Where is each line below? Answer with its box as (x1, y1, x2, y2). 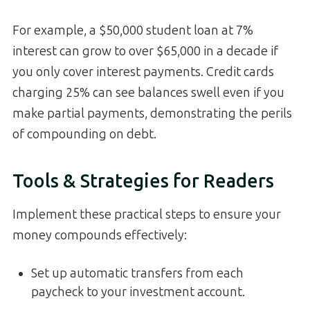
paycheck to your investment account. (31, 284, 245, 300)
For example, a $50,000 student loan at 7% (12, 23, 253, 39)
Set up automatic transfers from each (31, 266, 244, 282)
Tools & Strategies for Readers (12, 170, 274, 192)
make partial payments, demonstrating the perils (12, 106, 292, 122)
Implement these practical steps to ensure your (12, 207, 281, 223)
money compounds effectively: (12, 228, 187, 244)
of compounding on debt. (12, 127, 156, 143)
